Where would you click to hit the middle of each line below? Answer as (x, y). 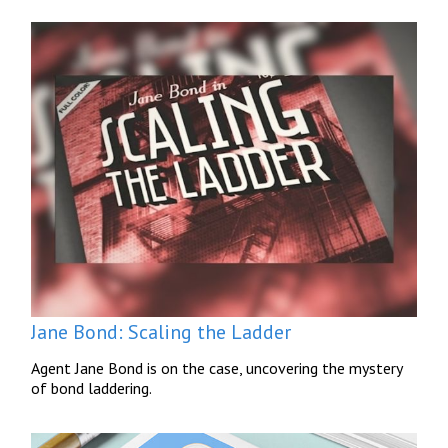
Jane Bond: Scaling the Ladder (161, 332)
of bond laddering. (92, 388)
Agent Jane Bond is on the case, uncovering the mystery (217, 368)
